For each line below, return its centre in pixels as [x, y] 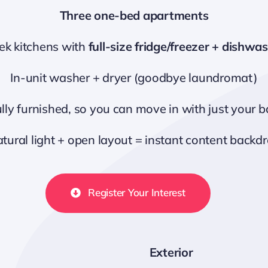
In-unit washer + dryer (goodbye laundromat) [134, 77]
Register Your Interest [137, 192]
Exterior [171, 252]
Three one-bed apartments [134, 15]
